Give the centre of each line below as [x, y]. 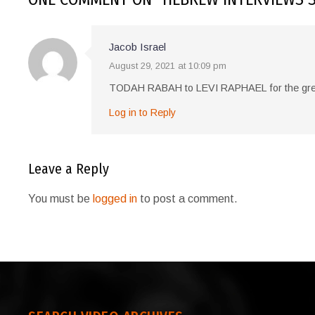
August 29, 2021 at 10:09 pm [168, 66]
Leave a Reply [69, 169]
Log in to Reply [143, 113]
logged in [115, 199]
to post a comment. [188, 199]
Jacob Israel [138, 47]
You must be [61, 199]
